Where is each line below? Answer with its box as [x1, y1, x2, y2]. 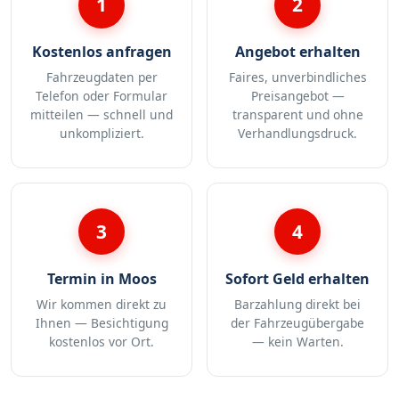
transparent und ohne [232, 106, 363, 124]
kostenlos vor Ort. [49, 332, 154, 350]
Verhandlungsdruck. [238, 125, 357, 142]
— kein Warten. [251, 332, 344, 350]
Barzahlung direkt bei [234, 295, 361, 313]
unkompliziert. [59, 125, 144, 142]
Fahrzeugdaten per [45, 69, 158, 86]
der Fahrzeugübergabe [231, 313, 364, 331]
